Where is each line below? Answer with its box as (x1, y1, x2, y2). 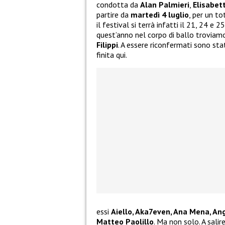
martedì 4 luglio (129, 10, 189, 20)
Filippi (96, 40, 118, 50)
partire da (96, 10, 129, 20)
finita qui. (96, 50, 127, 60)
